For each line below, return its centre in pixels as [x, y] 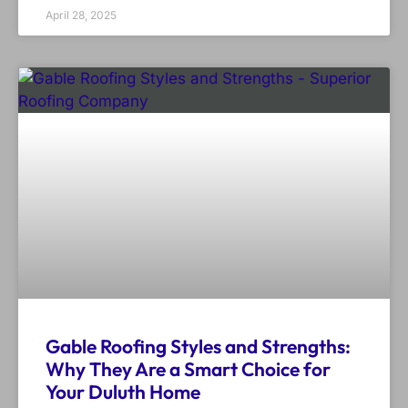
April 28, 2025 [81, 15]
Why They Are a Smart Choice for [188, 369]
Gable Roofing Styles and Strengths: [198, 347]
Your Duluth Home [123, 392]
